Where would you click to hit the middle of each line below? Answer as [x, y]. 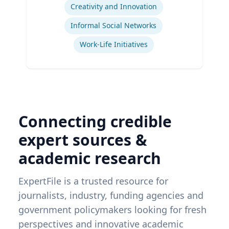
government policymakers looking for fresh [112, 210]
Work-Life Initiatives [113, 44]
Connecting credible [95, 122]
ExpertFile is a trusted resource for [93, 181]
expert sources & [83, 140]
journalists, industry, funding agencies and [111, 196]
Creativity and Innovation [113, 7]
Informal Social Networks [113, 26]
